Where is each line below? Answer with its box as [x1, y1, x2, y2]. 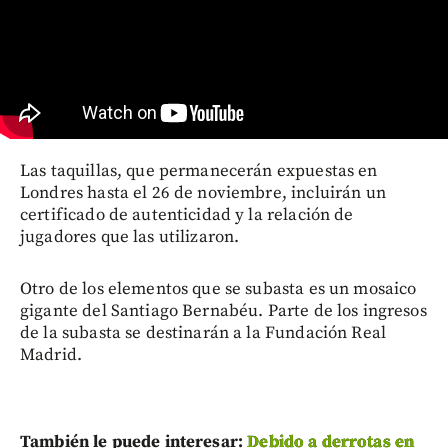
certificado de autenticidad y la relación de [20, 204, 354, 227]
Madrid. [20, 344, 83, 367]
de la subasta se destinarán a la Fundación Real [20, 322, 387, 345]
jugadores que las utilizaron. [20, 226, 240, 249]
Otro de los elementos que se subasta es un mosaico [20, 278, 417, 301]
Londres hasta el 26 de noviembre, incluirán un [20, 182, 386, 205]
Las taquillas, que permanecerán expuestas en [20, 160, 378, 183]
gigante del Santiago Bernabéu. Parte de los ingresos [20, 300, 427, 323]
